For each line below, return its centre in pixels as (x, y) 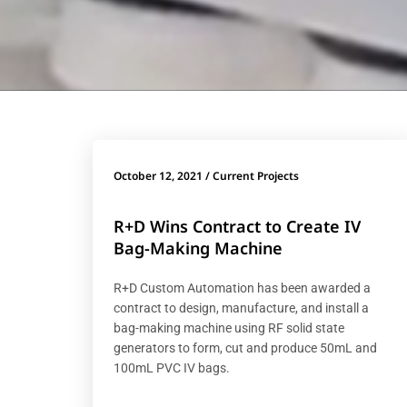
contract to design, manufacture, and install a (241, 308)
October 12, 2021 (158, 175)
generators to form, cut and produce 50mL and (245, 347)
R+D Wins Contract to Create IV (237, 226)
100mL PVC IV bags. (172, 367)
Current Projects (256, 175)
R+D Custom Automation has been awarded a (242, 288)
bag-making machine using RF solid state (229, 328)
